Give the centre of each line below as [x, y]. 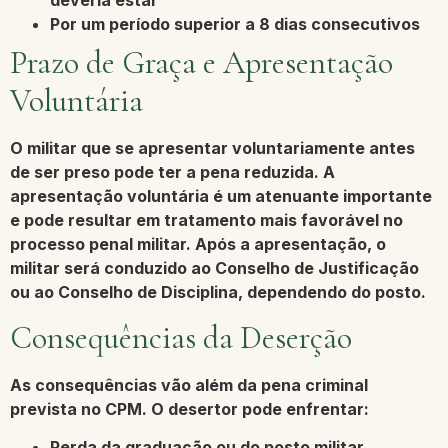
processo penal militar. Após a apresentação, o [198, 244]
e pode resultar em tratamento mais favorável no [206, 220]
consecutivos [363, 24]
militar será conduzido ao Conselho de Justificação [214, 268]
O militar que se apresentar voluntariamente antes [212, 148]
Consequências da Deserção [181, 337]
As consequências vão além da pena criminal [189, 384]
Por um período [112, 24]
